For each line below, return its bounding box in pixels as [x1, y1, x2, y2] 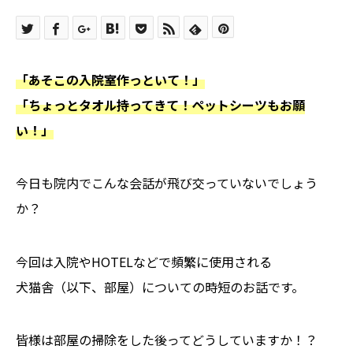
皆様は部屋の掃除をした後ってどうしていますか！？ [16, 329, 318, 349]
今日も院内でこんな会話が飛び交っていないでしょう [16, 173, 318, 193]
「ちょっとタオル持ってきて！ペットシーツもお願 [16, 95, 305, 115]
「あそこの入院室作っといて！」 [16, 70, 205, 90]
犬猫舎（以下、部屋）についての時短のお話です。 [16, 277, 304, 296]
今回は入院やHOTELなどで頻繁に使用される [16, 251, 272, 271]
